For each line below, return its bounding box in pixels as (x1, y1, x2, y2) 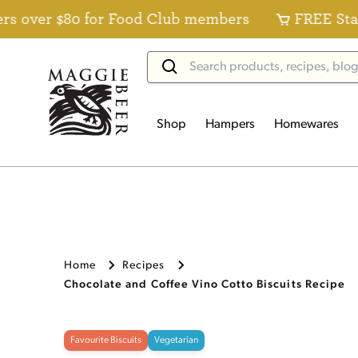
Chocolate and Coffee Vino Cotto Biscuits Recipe (64, 279, 345, 291)
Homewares (274, 118, 339, 131)
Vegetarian (154, 336, 198, 345)
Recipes (122, 260, 165, 272)
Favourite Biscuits (70, 336, 141, 345)
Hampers (205, 118, 255, 131)
